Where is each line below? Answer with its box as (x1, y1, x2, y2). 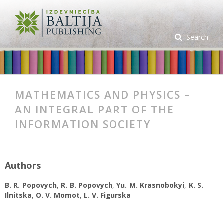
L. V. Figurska (84, 190, 131, 200)
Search (184, 32, 208, 42)
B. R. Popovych (5, 180, 57, 190)
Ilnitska (5, 190, 32, 200)
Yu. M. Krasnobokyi (116, 180, 185, 190)
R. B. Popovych (61, 180, 113, 190)
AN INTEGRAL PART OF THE (15, 103, 174, 116)
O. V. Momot (36, 190, 80, 200)
